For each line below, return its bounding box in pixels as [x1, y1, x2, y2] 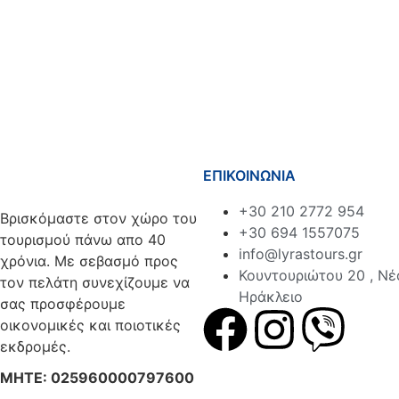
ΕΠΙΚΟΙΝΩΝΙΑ [203, 166, 296, 184]
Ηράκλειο [239, 287, 303, 305]
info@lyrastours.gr [239, 244, 362, 263]
